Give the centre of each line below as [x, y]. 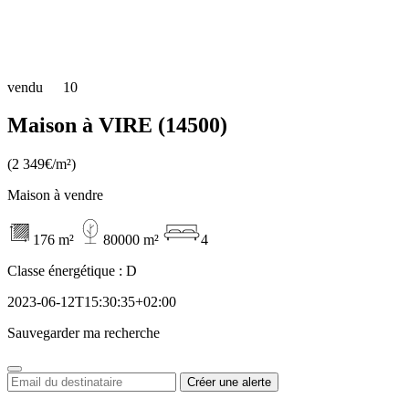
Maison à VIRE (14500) [117, 126]
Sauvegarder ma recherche [84, 333]
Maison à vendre [55, 195]
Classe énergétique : [67, 271]
